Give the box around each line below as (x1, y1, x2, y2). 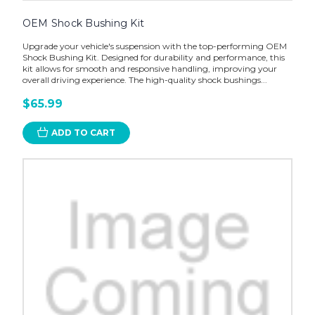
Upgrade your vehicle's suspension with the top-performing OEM (22, 40, 287, 51)
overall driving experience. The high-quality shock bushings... (22, 74, 267, 85)
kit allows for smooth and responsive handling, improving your (22, 63, 277, 74)
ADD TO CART (51, 127, 115, 138)
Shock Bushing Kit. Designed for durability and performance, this (22, 51, 285, 63)
